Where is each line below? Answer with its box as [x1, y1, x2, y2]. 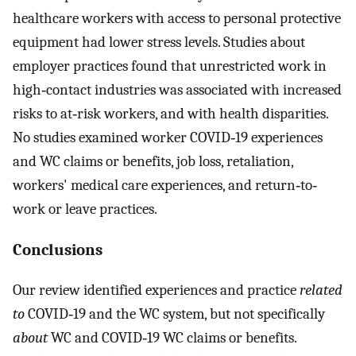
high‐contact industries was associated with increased [13, 80, 342, 99]
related [300, 281, 342, 300]
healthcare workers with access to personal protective [13, 9, 341, 27]
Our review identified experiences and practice [13, 281, 300, 300]
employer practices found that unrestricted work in [13, 56, 327, 75]
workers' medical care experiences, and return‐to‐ [13, 176, 317, 194]
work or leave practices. [13, 199, 157, 218]
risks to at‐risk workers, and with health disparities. [13, 104, 328, 122]
